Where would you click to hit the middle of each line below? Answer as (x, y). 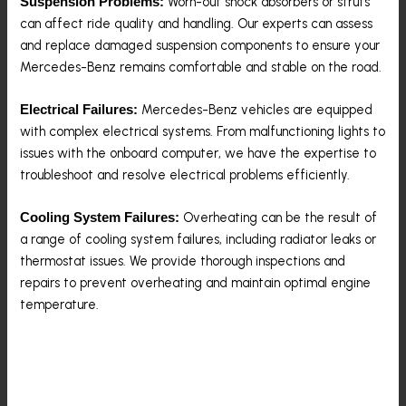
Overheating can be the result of (279, 218)
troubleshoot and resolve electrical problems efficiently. (185, 174)
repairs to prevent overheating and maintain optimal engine (196, 283)
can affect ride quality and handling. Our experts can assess (197, 23)
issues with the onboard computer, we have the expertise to (198, 153)
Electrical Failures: (79, 109)
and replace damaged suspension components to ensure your (200, 45)
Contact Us (88, 352)
